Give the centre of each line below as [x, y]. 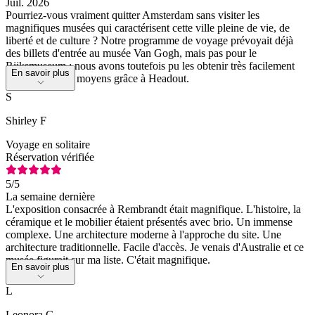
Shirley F [26, 120]
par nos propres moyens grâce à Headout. [97, 78]
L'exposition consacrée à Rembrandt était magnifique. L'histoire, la [153, 209]
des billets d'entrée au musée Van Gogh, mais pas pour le [131, 53]
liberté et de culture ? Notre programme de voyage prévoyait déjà [149, 40]
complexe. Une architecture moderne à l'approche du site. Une [143, 234]
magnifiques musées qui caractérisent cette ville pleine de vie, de [148, 27]
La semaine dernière [50, 196]
